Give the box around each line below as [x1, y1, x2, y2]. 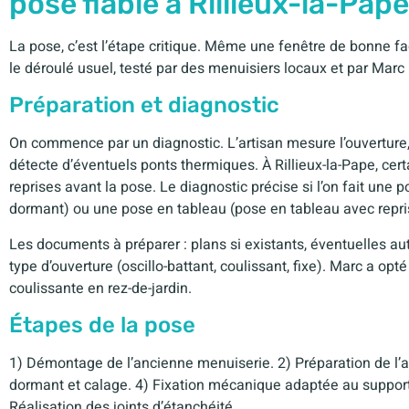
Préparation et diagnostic [9, 92, 279, 119]
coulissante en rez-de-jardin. [9, 277, 192, 299]
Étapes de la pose [9, 312, 195, 339]
